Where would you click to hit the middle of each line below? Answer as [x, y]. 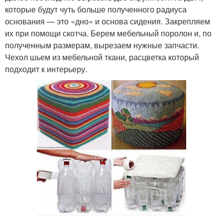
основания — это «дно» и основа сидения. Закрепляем [108, 21]
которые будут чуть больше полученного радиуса [96, 9]
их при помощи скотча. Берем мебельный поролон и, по [108, 33]
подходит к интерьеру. [46, 69]
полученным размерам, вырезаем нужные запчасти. [102, 45]
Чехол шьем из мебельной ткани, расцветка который [102, 57]
